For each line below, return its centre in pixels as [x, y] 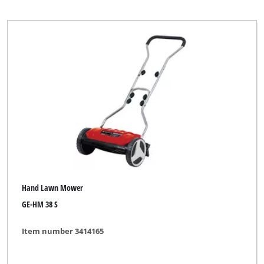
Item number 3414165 [63, 231]
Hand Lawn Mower [53, 187]
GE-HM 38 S [40, 204]
